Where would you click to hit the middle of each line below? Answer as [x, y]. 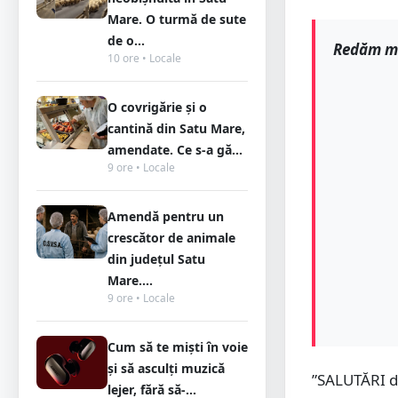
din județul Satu [156, 259]
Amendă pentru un [166, 216]
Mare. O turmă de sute [177, 19]
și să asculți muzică [166, 368]
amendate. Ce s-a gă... [175, 150]
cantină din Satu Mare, [176, 128]
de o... [126, 40]
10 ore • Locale [144, 58]
